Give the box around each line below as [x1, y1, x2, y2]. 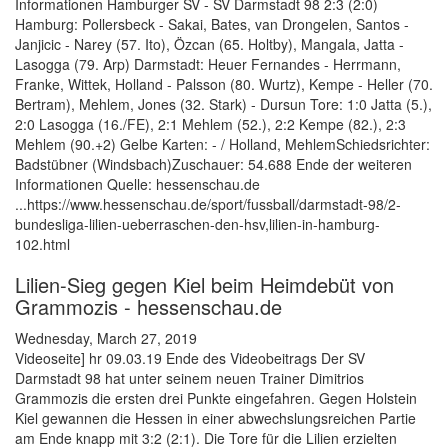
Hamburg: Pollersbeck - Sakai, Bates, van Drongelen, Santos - [15, 14, 409, 35]
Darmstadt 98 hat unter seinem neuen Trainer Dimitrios [15, 368, 364, 389]
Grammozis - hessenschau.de [15, 292, 282, 322]
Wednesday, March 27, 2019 [15, 328, 197, 349]
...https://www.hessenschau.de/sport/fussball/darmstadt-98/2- [15, 194, 401, 215]
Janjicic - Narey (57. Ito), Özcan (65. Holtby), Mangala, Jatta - [15, 34, 404, 55]
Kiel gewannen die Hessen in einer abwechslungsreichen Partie [15, 408, 416, 429]
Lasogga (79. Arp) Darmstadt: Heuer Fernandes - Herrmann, [15, 54, 401, 75]
